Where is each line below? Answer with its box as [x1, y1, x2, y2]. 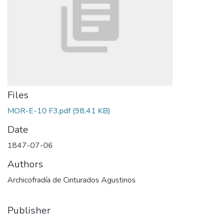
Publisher [7, 204, 51, 217]
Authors [7, 158, 43, 171]
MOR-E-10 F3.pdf [7, 106, 71, 116]
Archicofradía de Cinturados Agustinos [7, 175, 136, 185]
